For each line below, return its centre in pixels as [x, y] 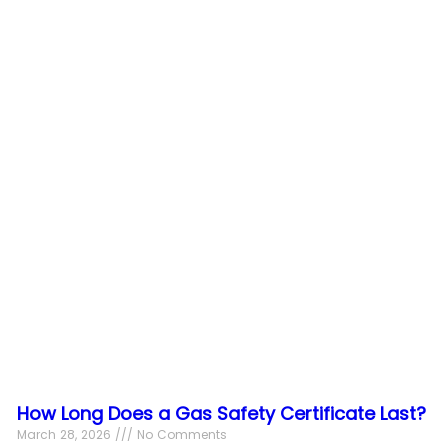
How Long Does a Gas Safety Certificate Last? [222, 413]
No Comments [180, 434]
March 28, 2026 [66, 434]
